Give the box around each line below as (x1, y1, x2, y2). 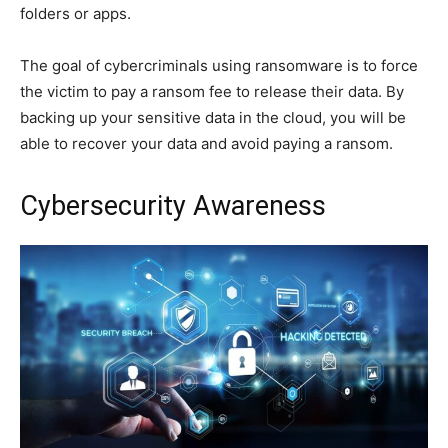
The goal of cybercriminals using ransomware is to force (20, 56, 418, 76)
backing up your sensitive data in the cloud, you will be (20, 108, 406, 128)
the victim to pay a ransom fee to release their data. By (20, 82, 404, 102)
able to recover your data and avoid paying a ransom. (20, 134, 393, 154)
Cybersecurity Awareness (20, 190, 326, 223)
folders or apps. (20, 4, 131, 24)
